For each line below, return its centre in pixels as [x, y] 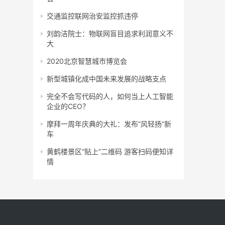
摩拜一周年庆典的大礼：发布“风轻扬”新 [109, 124]
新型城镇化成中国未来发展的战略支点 [106, 79]
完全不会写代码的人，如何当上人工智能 [110, 96]
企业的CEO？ [68, 106]
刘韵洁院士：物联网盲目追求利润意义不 [110, 34]
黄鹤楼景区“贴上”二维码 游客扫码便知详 [110, 152]
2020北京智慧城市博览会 [87, 61]
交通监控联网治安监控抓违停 [92, 16]
